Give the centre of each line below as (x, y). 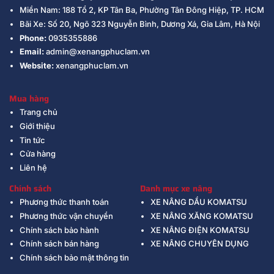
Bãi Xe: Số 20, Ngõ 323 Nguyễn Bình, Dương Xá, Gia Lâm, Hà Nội (139, 24)
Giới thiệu (37, 126)
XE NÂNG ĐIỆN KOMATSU (200, 230)
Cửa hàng (37, 154)
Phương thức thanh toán (64, 202)
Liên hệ (33, 168)
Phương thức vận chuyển (66, 216)
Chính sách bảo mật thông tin (74, 258)
